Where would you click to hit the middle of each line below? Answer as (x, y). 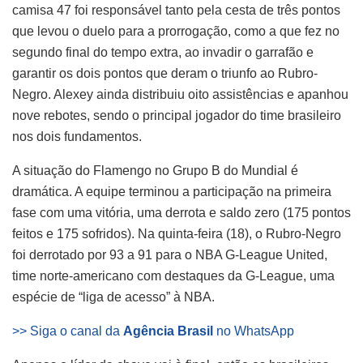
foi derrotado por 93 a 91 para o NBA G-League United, (170, 254)
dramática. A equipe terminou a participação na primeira (172, 191)
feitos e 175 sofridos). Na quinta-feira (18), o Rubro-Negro (177, 233)
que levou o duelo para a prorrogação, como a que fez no (176, 31)
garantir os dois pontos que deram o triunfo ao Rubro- (165, 73)
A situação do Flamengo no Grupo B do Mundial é (155, 170)
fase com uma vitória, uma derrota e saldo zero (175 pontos (181, 212)
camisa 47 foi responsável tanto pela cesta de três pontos (176, 10)
